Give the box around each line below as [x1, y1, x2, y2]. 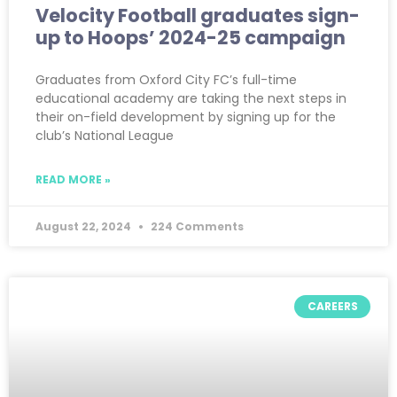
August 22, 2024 [35, 218, 134, 234]
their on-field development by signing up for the [35, 107, 336, 126]
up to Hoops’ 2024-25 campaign [35, 24, 346, 51]
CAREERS [307, 298, 358, 314]
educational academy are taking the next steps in [35, 89, 346, 107]
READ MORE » [35, 171, 111, 187]
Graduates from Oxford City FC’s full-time [35, 70, 297, 89]
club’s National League [35, 126, 174, 144]
